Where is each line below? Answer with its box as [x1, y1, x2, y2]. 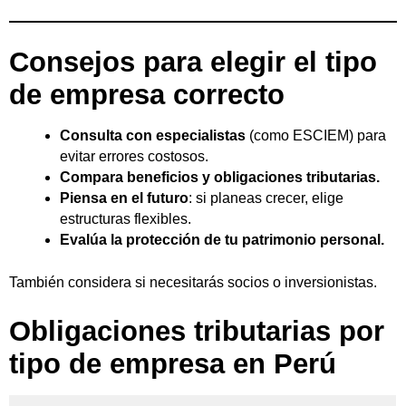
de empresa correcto [9, 78, 285, 111]
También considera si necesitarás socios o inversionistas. [9, 274, 377, 290]
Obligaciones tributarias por [9, 315, 384, 348]
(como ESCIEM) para [246, 127, 386, 143]
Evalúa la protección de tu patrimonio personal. [60, 231, 384, 247]
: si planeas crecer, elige [188, 189, 343, 206]
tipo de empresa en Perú [9, 348, 336, 381]
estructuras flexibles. [60, 210, 191, 227]
